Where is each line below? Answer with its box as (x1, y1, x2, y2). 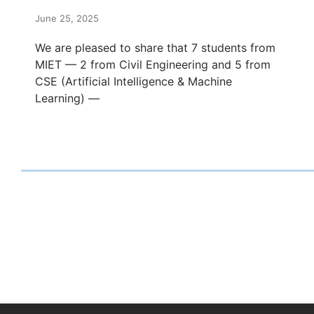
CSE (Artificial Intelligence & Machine (35, 74, 232, 88)
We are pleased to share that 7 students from (35, 40, 275, 55)
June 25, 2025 (35, 12, 99, 24)
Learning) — (35, 90, 100, 105)
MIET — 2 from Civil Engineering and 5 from (35, 57, 271, 71)
